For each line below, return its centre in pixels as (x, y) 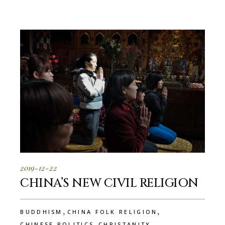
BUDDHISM (41, 212)
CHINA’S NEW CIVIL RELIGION (109, 184)
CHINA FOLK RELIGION (112, 212)
